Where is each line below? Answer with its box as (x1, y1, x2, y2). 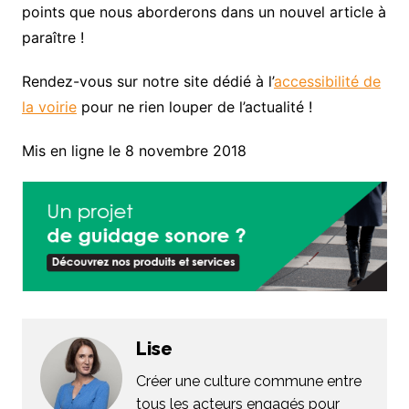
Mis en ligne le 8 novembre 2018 (21, 142, 246, 161)
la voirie (21, 98, 77, 117)
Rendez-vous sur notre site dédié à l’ (21, 72, 274, 91)
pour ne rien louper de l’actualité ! (76, 98, 312, 117)
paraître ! (21, 28, 84, 47)
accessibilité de (273, 72, 381, 91)
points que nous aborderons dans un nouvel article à (21, 3, 386, 22)
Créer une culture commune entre (135, 372, 362, 391)
